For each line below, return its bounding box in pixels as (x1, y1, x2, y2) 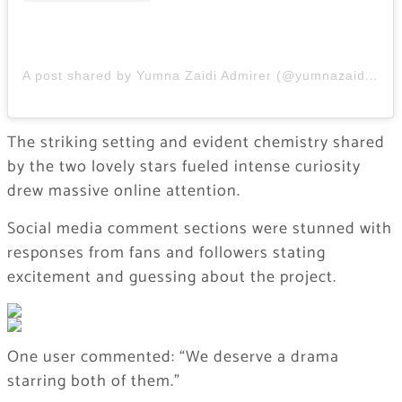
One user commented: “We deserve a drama (6, 344, 339, 371)
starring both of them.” (6, 368, 180, 396)
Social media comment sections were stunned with (6, 215, 392, 243)
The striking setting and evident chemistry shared (6, 129, 385, 157)
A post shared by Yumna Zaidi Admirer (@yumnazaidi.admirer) (364, 68, 378, 83)
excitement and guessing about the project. (6, 264, 336, 292)
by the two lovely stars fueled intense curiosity (6, 153, 361, 181)
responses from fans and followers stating (6, 240, 326, 267)
